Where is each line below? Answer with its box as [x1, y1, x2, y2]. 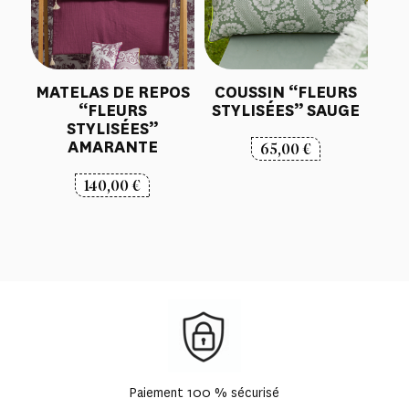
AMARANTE [67, 135, 158, 158]
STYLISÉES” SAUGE [212, 99, 361, 121]
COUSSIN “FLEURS [215, 80, 358, 103]
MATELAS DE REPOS [35, 80, 190, 103]
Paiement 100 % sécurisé [129, 384, 280, 403]
